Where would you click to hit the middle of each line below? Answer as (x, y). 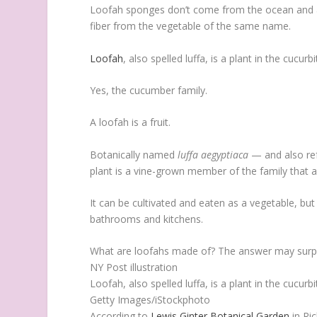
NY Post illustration (134, 267)
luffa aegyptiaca (213, 154)
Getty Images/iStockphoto (150, 300)
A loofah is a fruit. (131, 122)
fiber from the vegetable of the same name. (191, 26)
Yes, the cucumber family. (149, 90)
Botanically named (134, 154)
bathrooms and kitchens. (147, 219)
